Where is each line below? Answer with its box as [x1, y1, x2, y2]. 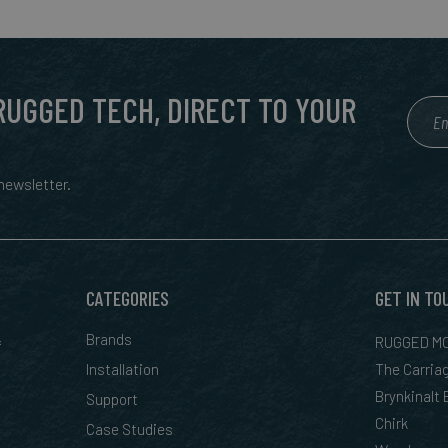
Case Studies [86, 420, 174, 438]
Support [86, 390, 139, 408]
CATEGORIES [86, 286, 170, 310]
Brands [86, 330, 133, 348]
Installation [86, 360, 160, 378]
